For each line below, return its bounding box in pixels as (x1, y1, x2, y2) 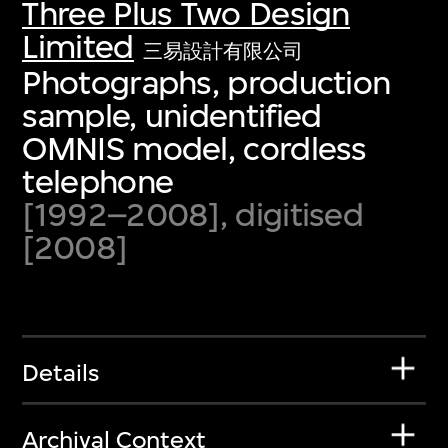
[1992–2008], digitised (22, 194, 364, 234)
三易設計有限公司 (143, 39, 304, 63)
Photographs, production (22, 62, 391, 102)
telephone (22, 161, 174, 201)
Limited (22, 26, 134, 66)
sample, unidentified (22, 95, 322, 135)
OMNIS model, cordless (22, 128, 367, 168)
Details (22, 359, 100, 388)
